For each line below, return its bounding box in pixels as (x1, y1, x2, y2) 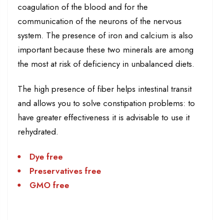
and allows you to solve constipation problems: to (18, 97, 195, 110)
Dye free (29, 151, 63, 163)
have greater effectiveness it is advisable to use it (18, 111, 190, 124)
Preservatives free (29, 165, 101, 177)
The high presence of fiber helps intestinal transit (18, 83, 192, 95)
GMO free (29, 179, 69, 192)
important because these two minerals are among (18, 43, 193, 55)
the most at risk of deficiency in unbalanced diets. (18, 57, 194, 70)
